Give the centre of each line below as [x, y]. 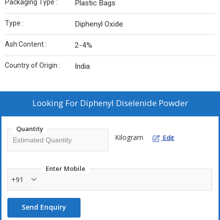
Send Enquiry [44, 207]
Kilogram [129, 137]
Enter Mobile [66, 168]
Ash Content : [26, 44]
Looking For [56, 103]
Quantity [30, 129]
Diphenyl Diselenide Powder [134, 103]
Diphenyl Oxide [99, 24]
